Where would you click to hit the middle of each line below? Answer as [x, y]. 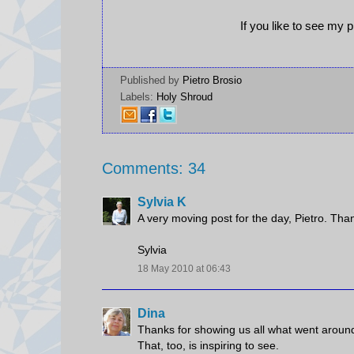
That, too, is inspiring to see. [208, 345]
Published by [151, 81]
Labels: [138, 97]
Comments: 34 [154, 169]
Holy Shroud [185, 97]
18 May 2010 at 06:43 [184, 269]
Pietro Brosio [212, 81]
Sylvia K [162, 202]
